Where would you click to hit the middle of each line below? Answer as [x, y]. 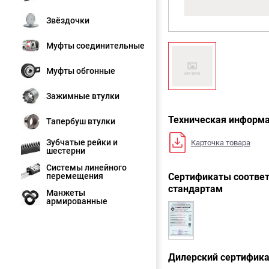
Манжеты [66, 193]
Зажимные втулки [83, 96]
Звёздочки [68, 20]
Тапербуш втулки [81, 121]
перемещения [75, 176]
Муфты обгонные [81, 71]
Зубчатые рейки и [82, 142]
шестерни [66, 151]
